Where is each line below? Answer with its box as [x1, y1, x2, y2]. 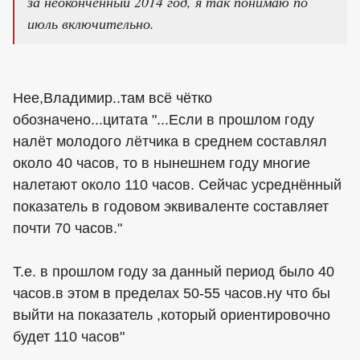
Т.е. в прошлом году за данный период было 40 [13, 264, 334, 280]
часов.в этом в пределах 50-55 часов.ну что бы [13, 285, 330, 302]
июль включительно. [27, 14, 154, 34]
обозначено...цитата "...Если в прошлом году [13, 112, 314, 129]
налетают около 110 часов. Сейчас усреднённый [13, 177, 342, 194]
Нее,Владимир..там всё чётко [13, 90, 212, 107]
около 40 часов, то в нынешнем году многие [13, 155, 310, 172]
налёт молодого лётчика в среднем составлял [13, 133, 327, 150]
